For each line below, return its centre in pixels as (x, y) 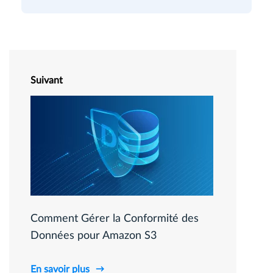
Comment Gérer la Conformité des (115, 219)
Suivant (47, 81)
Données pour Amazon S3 (94, 236)
